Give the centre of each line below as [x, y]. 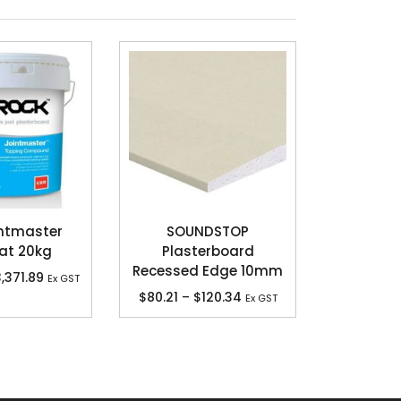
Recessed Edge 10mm [208, 270]
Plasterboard [208, 251]
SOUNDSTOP [208, 231]
